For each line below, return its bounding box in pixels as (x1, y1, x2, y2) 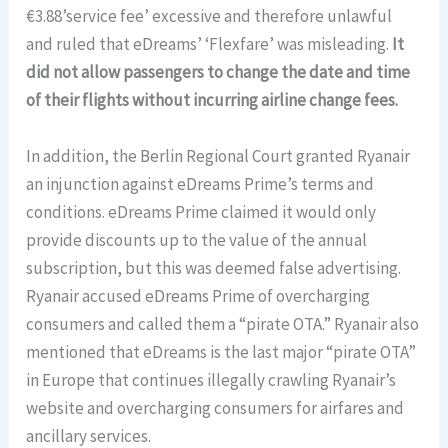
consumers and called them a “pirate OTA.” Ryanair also (26, 312, 420, 335)
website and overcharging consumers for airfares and (26, 396, 405, 419)
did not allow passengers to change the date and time (26, 61, 411, 84)
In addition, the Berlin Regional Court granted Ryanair (26, 144, 411, 167)
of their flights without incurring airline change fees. (26, 89, 399, 112)
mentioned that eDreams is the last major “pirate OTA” (26, 340, 417, 363)
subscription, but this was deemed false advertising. (26, 256, 402, 279)
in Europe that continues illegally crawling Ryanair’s (26, 368, 397, 391)
